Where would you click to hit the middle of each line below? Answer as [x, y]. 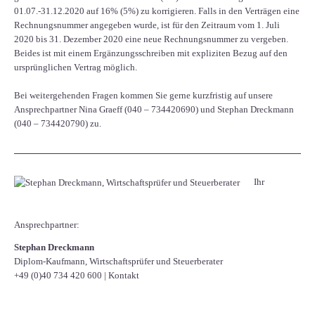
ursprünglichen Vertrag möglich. [76, 67]
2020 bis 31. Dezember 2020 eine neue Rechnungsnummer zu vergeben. [151, 39]
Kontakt [124, 276]
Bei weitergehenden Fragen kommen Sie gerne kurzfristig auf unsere [143, 96]
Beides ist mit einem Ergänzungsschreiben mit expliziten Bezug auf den [151, 53]
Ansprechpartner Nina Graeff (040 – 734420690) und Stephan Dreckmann [154, 110]
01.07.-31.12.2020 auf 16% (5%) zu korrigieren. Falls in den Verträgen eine [157, 11]
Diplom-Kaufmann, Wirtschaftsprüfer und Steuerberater [118, 262]
